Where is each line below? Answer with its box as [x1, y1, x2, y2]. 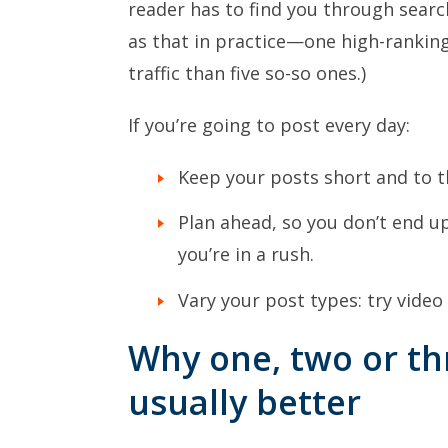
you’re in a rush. [178, 242, 314, 267]
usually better [128, 378, 361, 425]
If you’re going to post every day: [128, 113, 410, 137]
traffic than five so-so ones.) [128, 61, 366, 85]
